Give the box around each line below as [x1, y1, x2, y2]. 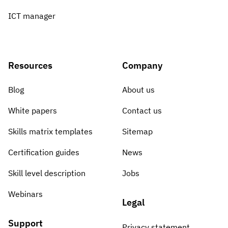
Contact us [122, 105, 162, 116]
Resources [8, 59, 52, 71]
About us [122, 84, 155, 95]
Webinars [8, 189, 43, 199]
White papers [8, 105, 57, 116]
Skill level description [8, 168, 85, 179]
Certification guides [8, 147, 79, 158]
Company [122, 59, 162, 71]
